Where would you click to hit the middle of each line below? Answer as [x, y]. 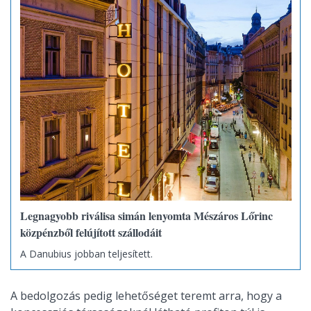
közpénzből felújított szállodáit [91, 233]
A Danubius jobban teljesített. [86, 253]
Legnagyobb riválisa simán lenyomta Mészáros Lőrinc [146, 216]
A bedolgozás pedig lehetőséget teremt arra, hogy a [146, 296]
